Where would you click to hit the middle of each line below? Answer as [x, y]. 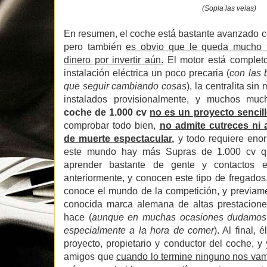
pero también [95, 46]
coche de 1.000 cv [107, 112]
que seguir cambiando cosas [125, 86]
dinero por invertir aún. [114, 60]
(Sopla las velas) [229, 8]
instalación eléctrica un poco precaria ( [147, 73]
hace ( [78, 217]
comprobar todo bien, [112, 125]
